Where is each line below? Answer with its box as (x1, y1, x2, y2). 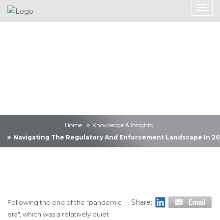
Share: (131, 198, 154, 207)
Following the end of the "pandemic (7, 198, 122, 206)
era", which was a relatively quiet (7, 210, 109, 218)
